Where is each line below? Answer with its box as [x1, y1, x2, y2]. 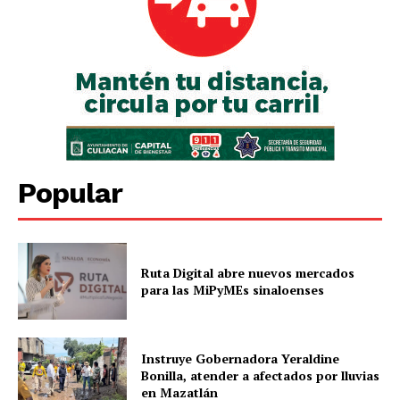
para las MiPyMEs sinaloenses [141, 281, 325, 299]
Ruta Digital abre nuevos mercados [141, 264, 355, 282]
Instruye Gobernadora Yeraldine [141, 350, 340, 368]
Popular [18, 176, 122, 211]
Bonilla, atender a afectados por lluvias [141, 367, 380, 385]
